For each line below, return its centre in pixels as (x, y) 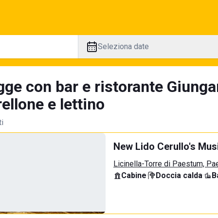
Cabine (134, 175)
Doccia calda (179, 175)
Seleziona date (123, 46)
